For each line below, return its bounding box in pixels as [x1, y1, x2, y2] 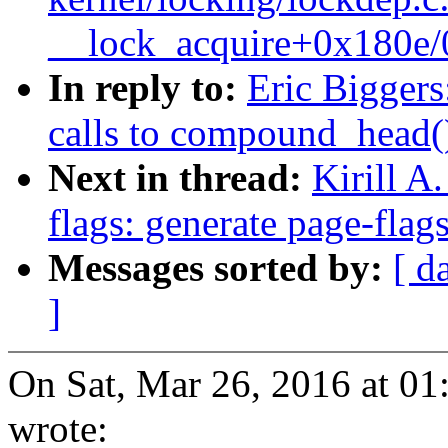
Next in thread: [48, 156, 312, 200]
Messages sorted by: [48, 246, 393, 290]
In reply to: [48, 66, 247, 110]
